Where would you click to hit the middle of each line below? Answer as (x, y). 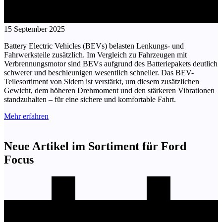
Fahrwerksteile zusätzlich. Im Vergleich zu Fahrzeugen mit (95, 55)
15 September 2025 (34, 29)
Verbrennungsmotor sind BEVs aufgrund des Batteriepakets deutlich (111, 64)
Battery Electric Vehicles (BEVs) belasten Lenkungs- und (94, 46)
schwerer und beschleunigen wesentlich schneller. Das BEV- (99, 73)
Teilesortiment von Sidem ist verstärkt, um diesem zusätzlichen (102, 82)
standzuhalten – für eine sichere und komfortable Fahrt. (90, 100)
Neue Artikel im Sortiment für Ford (95, 146)
